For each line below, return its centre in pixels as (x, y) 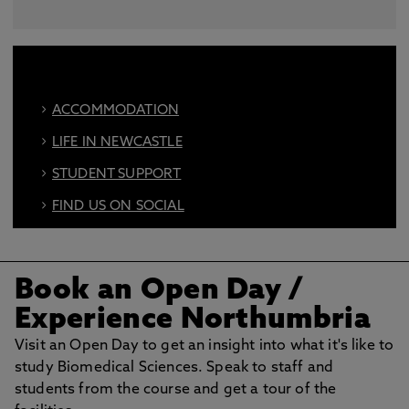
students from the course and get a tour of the (176, 390)
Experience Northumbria (193, 320)
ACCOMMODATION (116, 111)
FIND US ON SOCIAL (118, 207)
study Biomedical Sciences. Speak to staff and (174, 368)
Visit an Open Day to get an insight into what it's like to (204, 346)
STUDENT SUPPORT (117, 175)
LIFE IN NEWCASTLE (117, 143)
